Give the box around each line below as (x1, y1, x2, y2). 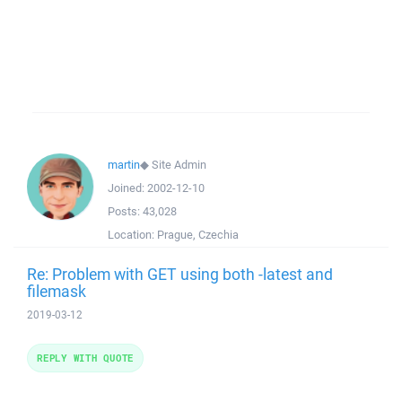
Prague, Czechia (157, 227, 239, 242)
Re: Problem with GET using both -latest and (27, 263, 333, 284)
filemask (27, 280, 86, 301)
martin (108, 157, 140, 172)
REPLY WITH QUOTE (37, 351, 134, 364)
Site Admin (152, 157, 206, 172)
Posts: (108, 204, 143, 219)
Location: (108, 227, 157, 242)
